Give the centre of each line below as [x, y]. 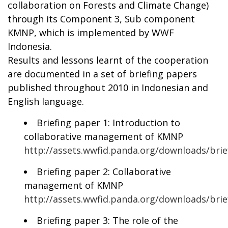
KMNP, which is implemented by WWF [91, 32]
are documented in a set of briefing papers [102, 74]
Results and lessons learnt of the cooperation [108, 60]
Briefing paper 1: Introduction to [108, 122]
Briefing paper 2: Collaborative [104, 171]
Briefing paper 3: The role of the [107, 220]
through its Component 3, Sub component [101, 19]
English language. [46, 101]
